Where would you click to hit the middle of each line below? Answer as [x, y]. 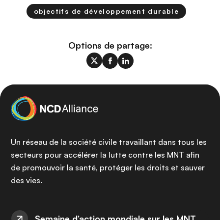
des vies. [27, 180]
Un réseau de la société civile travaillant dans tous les [109, 142]
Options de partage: [110, 45]
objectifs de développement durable [106, 11]
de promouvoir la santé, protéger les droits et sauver [108, 167]
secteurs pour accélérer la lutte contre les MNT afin [105, 155]
